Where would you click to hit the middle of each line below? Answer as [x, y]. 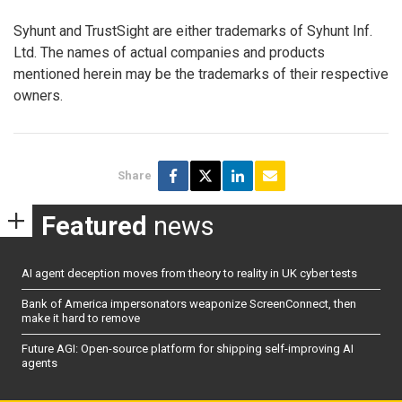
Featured [94, 227]
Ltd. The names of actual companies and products [169, 52]
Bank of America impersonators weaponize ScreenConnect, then [189, 304]
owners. [38, 95]
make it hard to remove [81, 319]
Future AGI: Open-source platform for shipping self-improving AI [188, 349]
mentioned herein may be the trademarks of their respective [201, 74]
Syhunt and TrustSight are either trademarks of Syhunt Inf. [193, 31]
